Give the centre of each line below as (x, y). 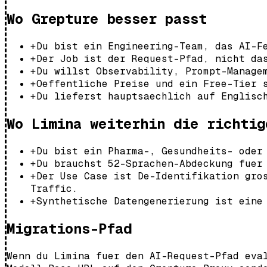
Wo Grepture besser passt (107, 19)
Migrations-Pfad (69, 228)
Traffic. (54, 188)
